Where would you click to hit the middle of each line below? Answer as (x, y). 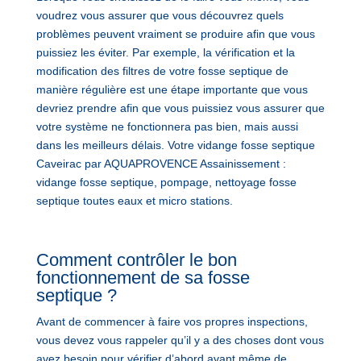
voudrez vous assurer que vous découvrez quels (160, 15)
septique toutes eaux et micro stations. (134, 200)
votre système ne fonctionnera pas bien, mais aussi (167, 126)
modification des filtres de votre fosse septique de (162, 71)
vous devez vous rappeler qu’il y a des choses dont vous (180, 340)
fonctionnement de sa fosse (143, 277)
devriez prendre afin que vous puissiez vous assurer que (180, 108)
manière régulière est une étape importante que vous (172, 89)
